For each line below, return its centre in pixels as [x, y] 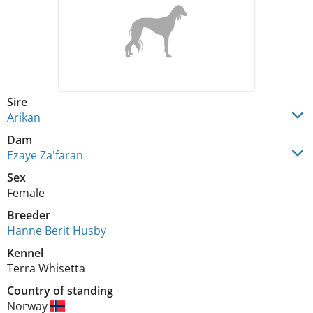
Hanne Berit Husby [57, 231]
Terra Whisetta [46, 268]
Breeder [29, 215]
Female [26, 193]
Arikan [24, 117]
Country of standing [60, 291]
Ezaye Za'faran [45, 155]
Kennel [25, 253]
